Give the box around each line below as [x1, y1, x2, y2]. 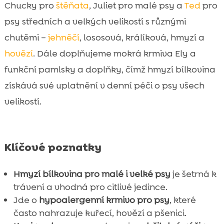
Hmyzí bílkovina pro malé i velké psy [13, 167, 170, 180]
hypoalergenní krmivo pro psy [38, 193, 169, 206]
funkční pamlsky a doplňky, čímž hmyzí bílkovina [4, 63, 215, 75]
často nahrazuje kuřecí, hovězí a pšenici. [13, 206, 186, 219]
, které [169, 193, 196, 206]
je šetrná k [170, 167, 216, 180]
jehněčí [47, 31, 79, 43]
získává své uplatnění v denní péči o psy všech [4, 79, 204, 91]
